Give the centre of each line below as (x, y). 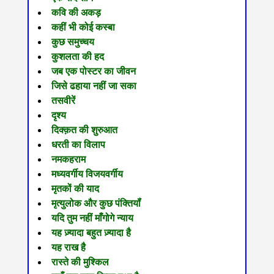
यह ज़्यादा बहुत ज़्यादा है (91, 233)
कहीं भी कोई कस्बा (83, 28)
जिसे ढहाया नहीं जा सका (94, 86)
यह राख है (68, 248)
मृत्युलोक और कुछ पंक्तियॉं (96, 204)
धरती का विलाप (78, 145)
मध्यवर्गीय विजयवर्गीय (87, 174)
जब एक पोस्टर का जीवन (93, 72)
